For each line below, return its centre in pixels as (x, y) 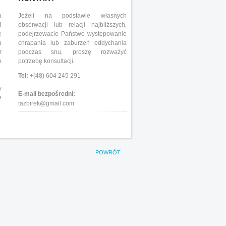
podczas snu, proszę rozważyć (72, 52)
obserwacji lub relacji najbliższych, (72, 25)
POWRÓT (108, 152)
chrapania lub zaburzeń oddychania (72, 43)
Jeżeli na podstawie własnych (72, 16)
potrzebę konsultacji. (46, 61)
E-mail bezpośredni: (47, 94)
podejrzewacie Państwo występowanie (72, 34)
